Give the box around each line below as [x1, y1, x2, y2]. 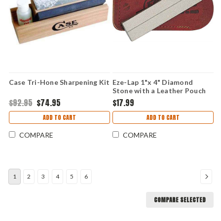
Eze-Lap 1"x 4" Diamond [112, 77, 193, 86]
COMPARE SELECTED [154, 195, 206, 204]
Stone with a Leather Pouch [112, 86, 206, 95]
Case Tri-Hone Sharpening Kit [8, 77, 110, 86]
